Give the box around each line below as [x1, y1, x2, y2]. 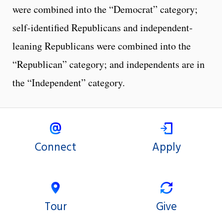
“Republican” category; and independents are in [12, 57, 205, 71]
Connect [35, 139, 76, 157]
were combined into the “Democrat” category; [12, 2, 198, 16]
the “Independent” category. [12, 76, 125, 90]
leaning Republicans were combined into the [12, 39, 191, 53]
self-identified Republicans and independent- [12, 21, 193, 35]
